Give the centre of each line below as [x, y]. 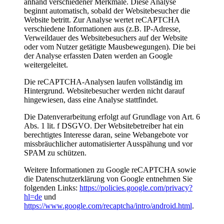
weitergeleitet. [46, 64]
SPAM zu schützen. [55, 152]
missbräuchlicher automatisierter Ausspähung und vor [108, 143]
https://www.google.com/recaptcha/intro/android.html [108, 205]
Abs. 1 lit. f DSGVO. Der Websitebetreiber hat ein [104, 125]
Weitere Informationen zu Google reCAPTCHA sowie [110, 169]
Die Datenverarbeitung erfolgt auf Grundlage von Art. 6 [112, 116]
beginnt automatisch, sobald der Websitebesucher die [107, 10]
